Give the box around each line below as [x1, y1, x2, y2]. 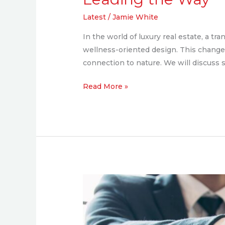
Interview [82, 189, 118, 198]
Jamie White [113, 12, 159, 22]
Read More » [83, 82, 129, 91]
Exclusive [82, 176, 117, 185]
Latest [83, 12, 106, 22]
